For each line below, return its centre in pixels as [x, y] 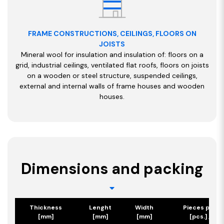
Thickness [46, 207]
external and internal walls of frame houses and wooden [112, 86]
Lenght [100, 207]
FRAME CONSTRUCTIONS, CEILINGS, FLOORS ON [112, 33]
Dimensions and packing [112, 168]
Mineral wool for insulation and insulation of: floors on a [112, 54]
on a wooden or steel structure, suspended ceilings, [112, 75]
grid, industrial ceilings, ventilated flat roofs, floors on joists [112, 65]
